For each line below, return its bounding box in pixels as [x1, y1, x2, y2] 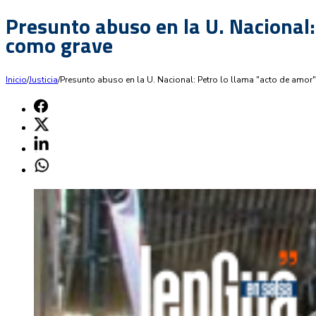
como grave [6, 28, 113, 61]
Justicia [29, 73, 58, 85]
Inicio [6, 73, 27, 85]
